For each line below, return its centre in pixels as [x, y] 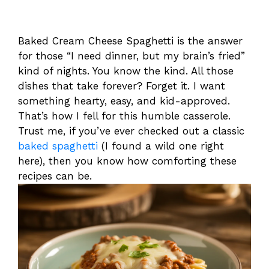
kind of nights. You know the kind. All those [126, 71]
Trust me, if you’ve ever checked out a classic [131, 131]
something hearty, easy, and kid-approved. [124, 101]
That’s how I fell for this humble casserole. [124, 116]
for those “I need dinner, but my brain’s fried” [131, 56]
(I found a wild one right [161, 146]
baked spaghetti [58, 146]
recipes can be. [55, 176]
